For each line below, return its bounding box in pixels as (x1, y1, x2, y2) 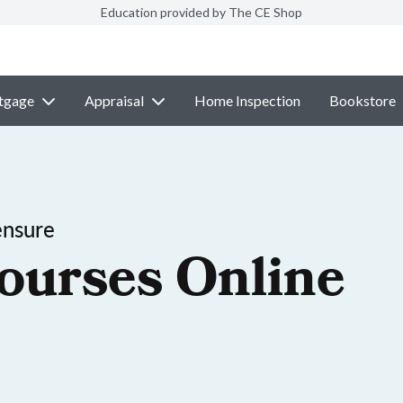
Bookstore (328, 92, 396, 109)
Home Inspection (193, 92, 300, 109)
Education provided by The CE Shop (101, 4, 302, 20)
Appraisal (84, 92, 144, 109)
